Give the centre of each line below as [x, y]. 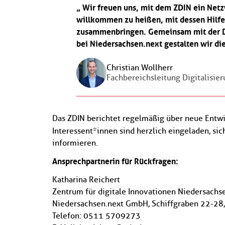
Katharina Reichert [86, 180]
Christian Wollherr [140, 68]
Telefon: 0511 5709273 [96, 216]
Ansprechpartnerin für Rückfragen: [115, 161]
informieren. [75, 143]
